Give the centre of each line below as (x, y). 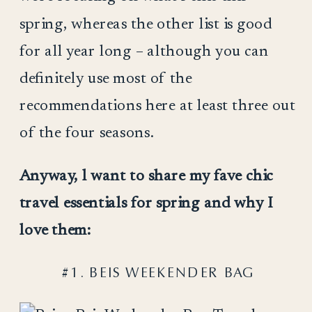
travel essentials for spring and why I (146, 203)
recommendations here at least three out (157, 106)
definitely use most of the (106, 79)
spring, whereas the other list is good (146, 24)
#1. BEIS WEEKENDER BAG (158, 272)
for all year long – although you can (144, 51)
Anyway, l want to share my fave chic (146, 176)
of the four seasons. (87, 133)
